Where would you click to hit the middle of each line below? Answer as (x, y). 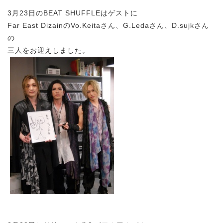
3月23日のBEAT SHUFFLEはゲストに (73, 13)
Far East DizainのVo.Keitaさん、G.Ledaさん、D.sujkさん (108, 25)
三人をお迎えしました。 (49, 50)
